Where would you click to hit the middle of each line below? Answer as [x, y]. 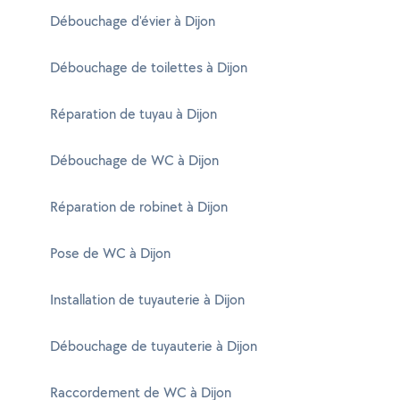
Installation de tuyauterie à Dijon [147, 300]
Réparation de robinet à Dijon [139, 207]
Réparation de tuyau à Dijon [133, 114]
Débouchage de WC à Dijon [134, 160]
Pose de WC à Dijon [110, 253]
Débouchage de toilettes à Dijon [149, 67]
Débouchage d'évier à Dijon [133, 21]
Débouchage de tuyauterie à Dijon [154, 346]
